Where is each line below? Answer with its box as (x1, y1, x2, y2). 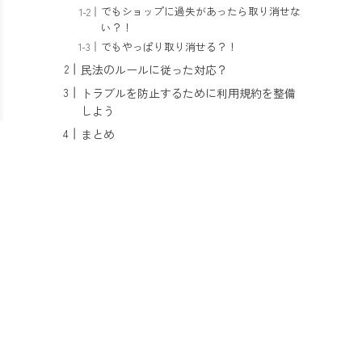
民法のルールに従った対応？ (81, 61, 228, 78)
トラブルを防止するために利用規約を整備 (81, 84, 296, 101)
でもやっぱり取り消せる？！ (101, 38, 238, 54)
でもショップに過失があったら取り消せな (101, 3, 301, 19)
